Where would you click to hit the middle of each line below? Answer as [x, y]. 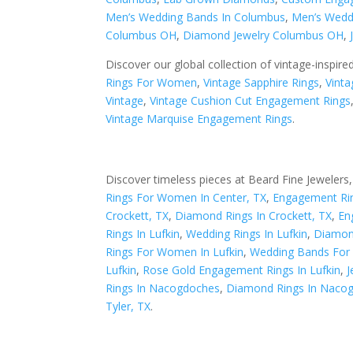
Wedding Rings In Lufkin [247, 233]
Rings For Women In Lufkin [175, 251]
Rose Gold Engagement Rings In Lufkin [242, 269]
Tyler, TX [128, 306]
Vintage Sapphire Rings [262, 82]
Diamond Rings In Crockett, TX [254, 215]
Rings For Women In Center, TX [186, 197]
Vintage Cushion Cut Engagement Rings [251, 100]
